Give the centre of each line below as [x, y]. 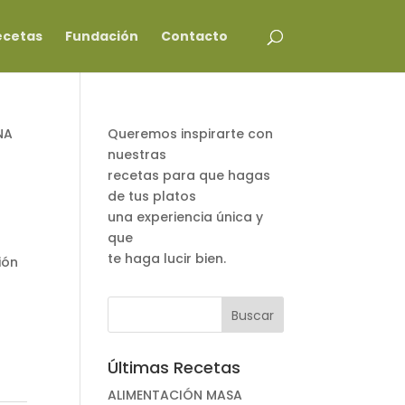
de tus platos [152, 196]
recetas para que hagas [189, 175]
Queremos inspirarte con [191, 134]
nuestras [137, 155]
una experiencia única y [186, 217]
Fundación [101, 36]
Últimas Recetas [174, 367]
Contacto [194, 36]
